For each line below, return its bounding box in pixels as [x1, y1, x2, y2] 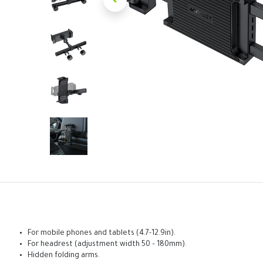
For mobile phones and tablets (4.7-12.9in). [28, 230, 176, 238]
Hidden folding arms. [28, 252, 100, 260]
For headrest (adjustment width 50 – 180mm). [28, 241, 187, 249]
